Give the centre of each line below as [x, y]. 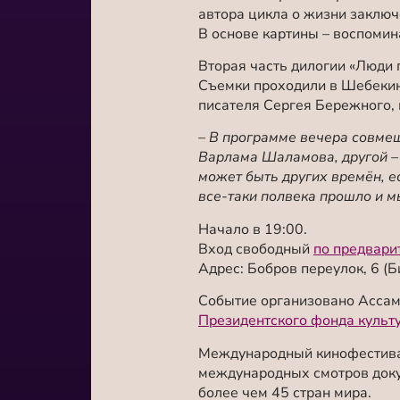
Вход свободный [256, 249]
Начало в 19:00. [253, 229]
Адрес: [223, 268]
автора [223, 14]
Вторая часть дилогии [274, 67]
